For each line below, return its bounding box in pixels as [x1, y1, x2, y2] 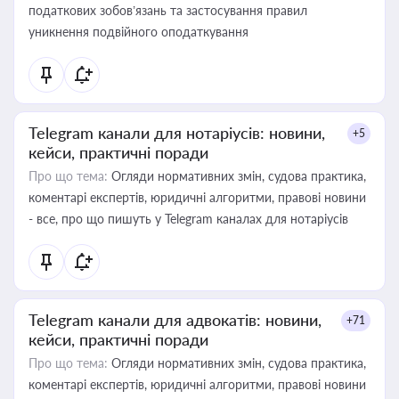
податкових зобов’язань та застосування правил [28, 3, 307, 18]
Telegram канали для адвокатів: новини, [28, 310, 322, 330]
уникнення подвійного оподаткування [28, 24, 248, 39]
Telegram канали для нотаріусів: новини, [28, 123, 325, 142]
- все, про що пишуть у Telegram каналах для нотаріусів [28, 211, 348, 226]
